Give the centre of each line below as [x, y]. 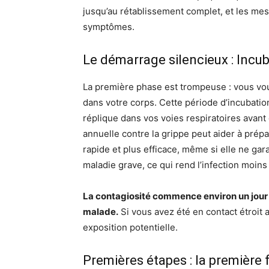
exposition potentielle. [130, 227]
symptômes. [109, 27]
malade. [101, 212]
